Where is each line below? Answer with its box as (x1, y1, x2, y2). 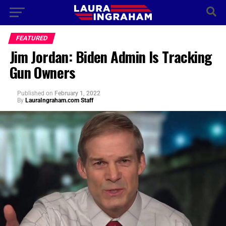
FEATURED (15, 34, 48, 42)
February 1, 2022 (54, 90, 100, 97)
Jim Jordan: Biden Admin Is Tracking (9, 46, 212, 67)
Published (17, 90, 44, 97)
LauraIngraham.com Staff (25, 97, 93, 104)
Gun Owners (9, 62, 76, 83)
